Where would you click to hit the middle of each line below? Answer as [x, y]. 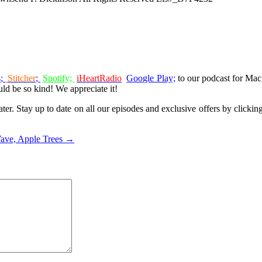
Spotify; [59, 78]
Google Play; [151, 78]
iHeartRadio [99, 78]
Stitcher [21, 78]
